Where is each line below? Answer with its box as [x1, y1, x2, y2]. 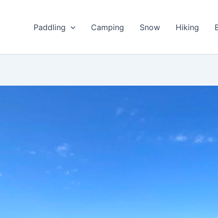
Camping [91, 22, 124, 32]
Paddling [34, 22, 66, 32]
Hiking [175, 22, 199, 32]
